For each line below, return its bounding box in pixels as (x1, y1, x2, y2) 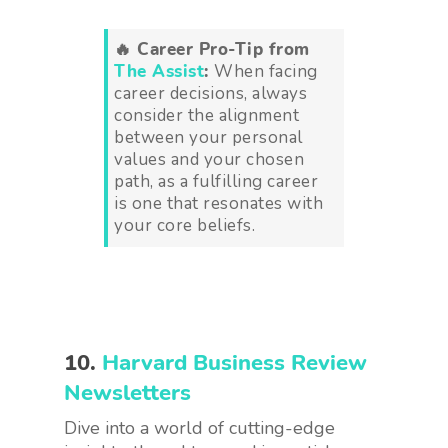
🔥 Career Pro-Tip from (114, 37, 310, 61)
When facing (214, 59, 318, 83)
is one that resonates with (114, 191, 323, 215)
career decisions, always (114, 81, 307, 105)
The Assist (114, 59, 204, 83)
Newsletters (64, 376, 191, 408)
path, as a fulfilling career (114, 169, 318, 193)
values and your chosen (114, 147, 304, 171)
